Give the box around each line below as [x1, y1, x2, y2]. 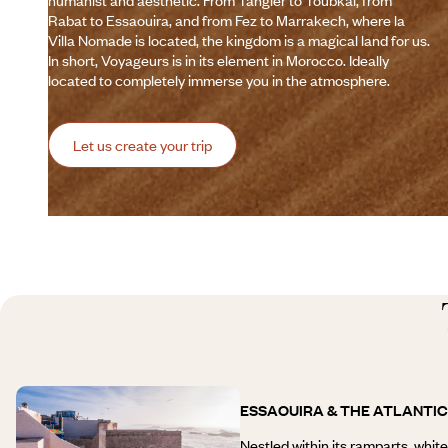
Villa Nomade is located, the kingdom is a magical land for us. [48, 30, 430, 51]
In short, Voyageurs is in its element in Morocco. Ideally [48, 50, 389, 71]
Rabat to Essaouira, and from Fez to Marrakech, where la [48, 10, 405, 31]
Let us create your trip [73, 135, 212, 156]
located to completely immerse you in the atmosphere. [48, 70, 390, 91]
